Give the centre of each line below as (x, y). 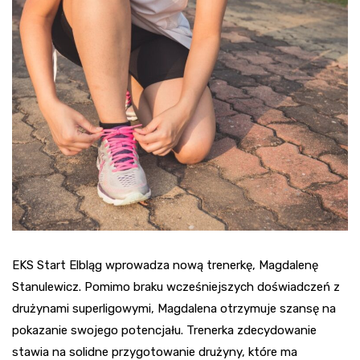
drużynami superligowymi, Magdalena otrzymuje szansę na (174, 308)
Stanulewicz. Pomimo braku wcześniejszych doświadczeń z (176, 286)
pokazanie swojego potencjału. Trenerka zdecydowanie (164, 330)
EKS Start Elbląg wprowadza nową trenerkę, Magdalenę (165, 265)
